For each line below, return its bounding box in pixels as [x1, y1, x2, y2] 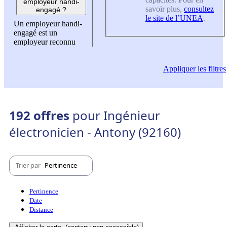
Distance [29, 205, 53, 213]
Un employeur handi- [14, 19, 82, 28]
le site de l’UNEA [145, 13, 203, 22]
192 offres [9, 106, 72, 124]
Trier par [16, 161, 42, 170]
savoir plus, [145, 4, 184, 13]
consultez [184, 4, 214, 13]
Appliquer [163, 64, 196, 73]
